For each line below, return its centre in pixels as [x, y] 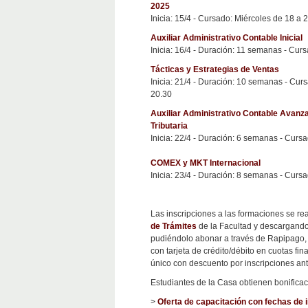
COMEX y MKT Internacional [206, 163]
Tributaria [169, 126]
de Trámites [174, 227]
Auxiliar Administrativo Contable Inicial [227, 38]
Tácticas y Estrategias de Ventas [215, 70]
